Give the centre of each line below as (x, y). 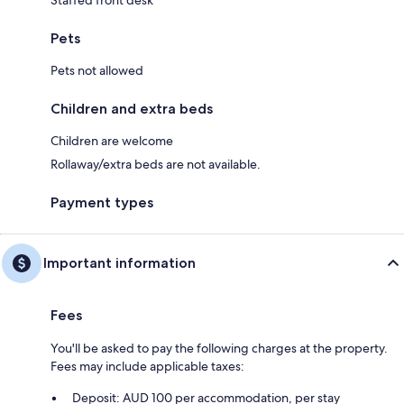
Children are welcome (112, 140)
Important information (119, 262)
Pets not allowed (97, 70)
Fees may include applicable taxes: (147, 366)
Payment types (102, 202)
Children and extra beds (132, 108)
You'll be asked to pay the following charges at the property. (219, 348)
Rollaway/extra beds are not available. (156, 164)
